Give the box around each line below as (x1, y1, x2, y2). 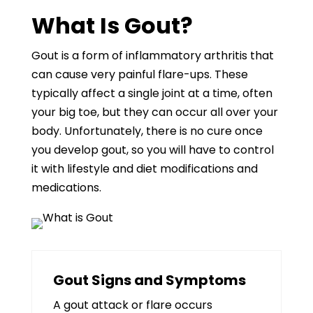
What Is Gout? (31, 10, 193, 41)
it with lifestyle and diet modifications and (31, 161, 258, 177)
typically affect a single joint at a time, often (31, 85, 272, 101)
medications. (31, 180, 101, 196)
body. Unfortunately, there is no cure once (31, 123, 263, 139)
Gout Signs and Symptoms (52, 270, 246, 290)
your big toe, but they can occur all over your (31, 104, 278, 120)
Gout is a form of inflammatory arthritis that (31, 48, 274, 64)
